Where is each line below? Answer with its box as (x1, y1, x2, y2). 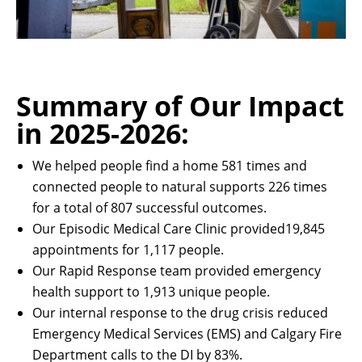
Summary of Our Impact (16, 86, 344, 124)
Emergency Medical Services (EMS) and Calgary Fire (32, 324, 342, 343)
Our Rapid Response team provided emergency (32, 261, 321, 280)
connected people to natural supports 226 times (32, 177, 327, 196)
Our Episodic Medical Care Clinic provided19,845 (32, 219, 325, 238)
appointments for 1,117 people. (32, 240, 224, 259)
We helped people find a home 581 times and (32, 156, 307, 175)
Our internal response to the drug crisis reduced (32, 303, 328, 322)
